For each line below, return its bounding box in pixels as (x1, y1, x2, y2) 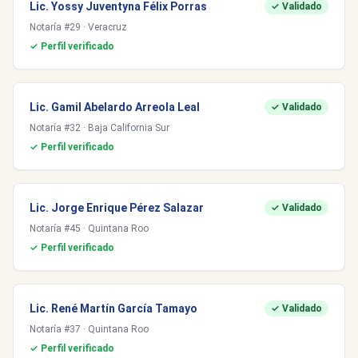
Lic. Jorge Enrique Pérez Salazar (30, 201, 204, 214)
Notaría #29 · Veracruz (30, 22, 127, 33)
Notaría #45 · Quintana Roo (30, 223, 149, 234)
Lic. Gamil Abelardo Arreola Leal (30, 101, 200, 113)
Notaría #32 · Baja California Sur (30, 122, 169, 133)
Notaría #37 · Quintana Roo (30, 324, 149, 335)
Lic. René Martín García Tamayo (30, 302, 197, 315)
